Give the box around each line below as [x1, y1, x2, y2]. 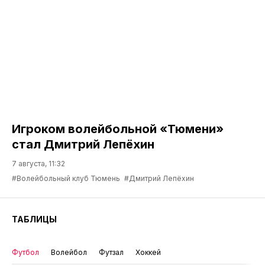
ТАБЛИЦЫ [12, 214, 57, 225]
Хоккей [135, 248, 161, 257]
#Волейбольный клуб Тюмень [12, 174, 120, 183]
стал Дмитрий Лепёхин [12, 137, 154, 152]
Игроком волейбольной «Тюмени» [12, 122, 224, 137]
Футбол [12, 248, 39, 257]
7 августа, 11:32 [12, 159, 65, 169]
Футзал [99, 248, 124, 257]
